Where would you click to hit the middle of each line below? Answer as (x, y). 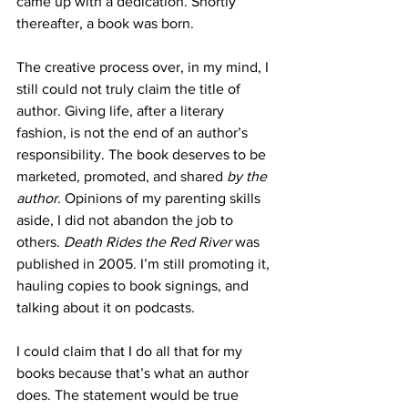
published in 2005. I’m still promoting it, (145, 264)
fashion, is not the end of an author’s (134, 133)
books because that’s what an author (134, 373)
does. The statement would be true (129, 395)
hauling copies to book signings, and (134, 286)
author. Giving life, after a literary (122, 111)
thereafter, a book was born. (105, 23)
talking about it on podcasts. (106, 307)
